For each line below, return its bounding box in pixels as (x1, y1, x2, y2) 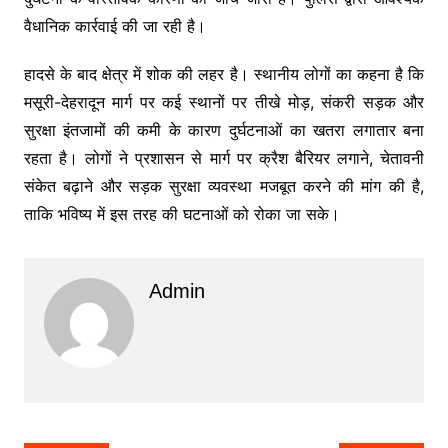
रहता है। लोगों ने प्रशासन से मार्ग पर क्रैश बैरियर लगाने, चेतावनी (23, 147, 425, 168)
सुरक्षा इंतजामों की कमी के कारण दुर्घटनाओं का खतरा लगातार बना (23, 119, 425, 140)
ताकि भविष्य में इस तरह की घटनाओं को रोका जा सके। (23, 203, 340, 224)
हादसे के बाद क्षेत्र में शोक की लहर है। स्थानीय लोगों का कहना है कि (23, 63, 425, 84)
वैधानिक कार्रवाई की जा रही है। (23, 15, 206, 36)
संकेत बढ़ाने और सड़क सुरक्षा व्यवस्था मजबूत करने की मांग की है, (23, 175, 425, 196)
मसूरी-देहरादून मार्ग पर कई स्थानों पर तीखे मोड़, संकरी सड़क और (23, 91, 425, 112)
